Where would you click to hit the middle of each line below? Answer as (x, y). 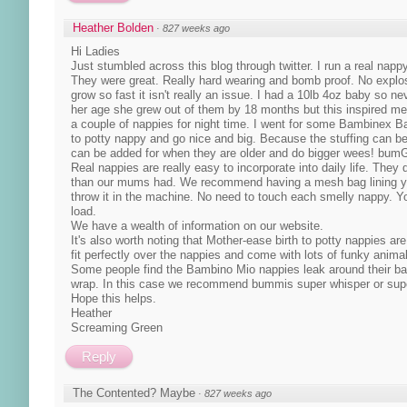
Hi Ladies (95, 51)
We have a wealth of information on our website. (197, 225)
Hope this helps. (114, 298)
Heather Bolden (113, 27)
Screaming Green (117, 327)
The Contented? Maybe (134, 392)
